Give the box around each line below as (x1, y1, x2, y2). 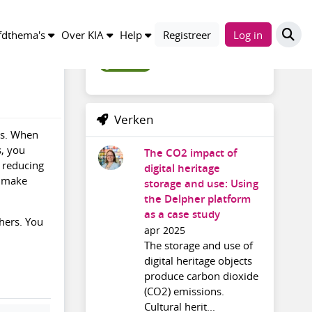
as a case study (143, 206, 220, 221)
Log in (233, 27, 263, 42)
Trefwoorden (111, 17, 183, 33)
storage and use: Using (143, 175, 258, 191)
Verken (114, 112, 153, 128)
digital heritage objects (143, 253, 252, 267)
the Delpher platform (143, 191, 251, 206)
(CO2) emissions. (143, 283, 224, 298)
